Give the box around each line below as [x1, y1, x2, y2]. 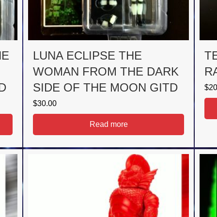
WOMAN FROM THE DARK [33, 65, 179, 78]
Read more [89, 120, 128, 129]
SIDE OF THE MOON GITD [33, 81, 178, 94]
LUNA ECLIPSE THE [33, 49, 142, 62]
